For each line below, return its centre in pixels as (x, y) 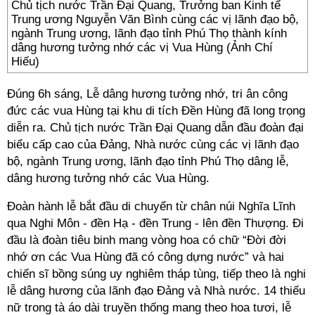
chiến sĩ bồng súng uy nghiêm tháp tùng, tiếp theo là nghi (156, 274)
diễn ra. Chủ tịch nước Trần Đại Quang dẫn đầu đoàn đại (155, 128)
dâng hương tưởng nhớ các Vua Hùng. (108, 178)
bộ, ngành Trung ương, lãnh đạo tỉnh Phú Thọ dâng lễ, (148, 161)
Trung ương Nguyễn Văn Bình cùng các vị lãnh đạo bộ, (155, 19)
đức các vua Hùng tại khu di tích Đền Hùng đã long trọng (156, 111)
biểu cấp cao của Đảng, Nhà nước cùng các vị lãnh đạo (153, 144)
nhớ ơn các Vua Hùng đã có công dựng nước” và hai (146, 257)
